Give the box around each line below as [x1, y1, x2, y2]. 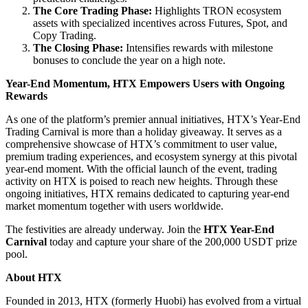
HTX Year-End [203, 223, 274, 235]
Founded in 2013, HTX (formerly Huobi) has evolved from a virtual [5, 294, 301, 307]
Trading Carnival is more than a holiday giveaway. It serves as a [5, 125, 282, 137]
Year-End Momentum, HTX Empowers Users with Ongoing [5, 77, 285, 89]
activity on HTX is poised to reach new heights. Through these [5, 175, 278, 187]
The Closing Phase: [33, 41, 123, 54]
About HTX [5, 271, 62, 283]
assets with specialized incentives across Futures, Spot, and [33, 16, 287, 29]
